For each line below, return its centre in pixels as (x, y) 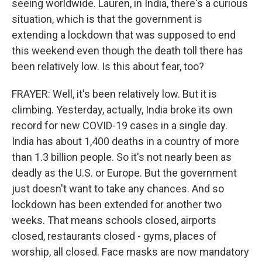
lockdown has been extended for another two (117, 204)
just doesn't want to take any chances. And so (118, 189)
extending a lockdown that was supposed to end (124, 35)
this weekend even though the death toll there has (127, 51)
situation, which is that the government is (107, 19)
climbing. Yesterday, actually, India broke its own (122, 110)
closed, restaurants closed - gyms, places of (114, 236)
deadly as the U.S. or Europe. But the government (124, 173)
